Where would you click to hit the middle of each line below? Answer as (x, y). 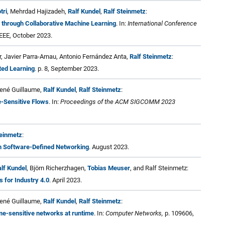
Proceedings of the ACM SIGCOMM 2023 (118, 101)
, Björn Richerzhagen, (57, 168)
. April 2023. (66, 180)
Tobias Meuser (109, 168)
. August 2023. (109, 147)
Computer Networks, (134, 213)
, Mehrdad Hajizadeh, (37, 11)
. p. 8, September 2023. (67, 68)
